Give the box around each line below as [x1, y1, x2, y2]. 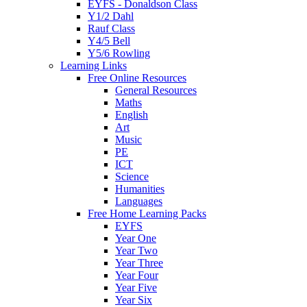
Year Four [115, 269, 158, 282]
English [115, 109, 148, 121]
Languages [115, 195, 162, 208]
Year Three [115, 257, 163, 269]
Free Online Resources [88, 72, 186, 84]
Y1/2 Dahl [88, 10, 134, 23]
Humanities [115, 183, 164, 195]
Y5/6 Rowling [88, 47, 150, 60]
